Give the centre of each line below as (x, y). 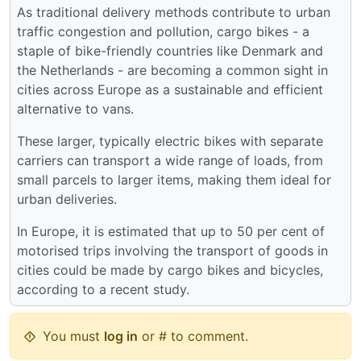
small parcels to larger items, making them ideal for (174, 180)
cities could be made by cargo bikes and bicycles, (170, 270)
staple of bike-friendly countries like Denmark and (170, 51)
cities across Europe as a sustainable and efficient (170, 90)
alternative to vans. (75, 109)
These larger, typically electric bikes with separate (170, 141)
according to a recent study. (103, 290)
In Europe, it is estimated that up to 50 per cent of (171, 232)
